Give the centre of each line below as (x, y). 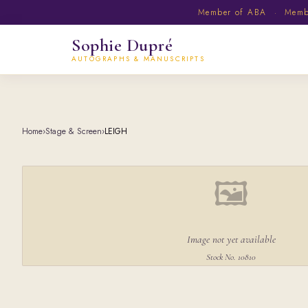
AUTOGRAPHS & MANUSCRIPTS (138, 59)
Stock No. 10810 (231, 257)
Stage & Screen (74, 131)
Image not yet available (231, 239)
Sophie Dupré (122, 45)
